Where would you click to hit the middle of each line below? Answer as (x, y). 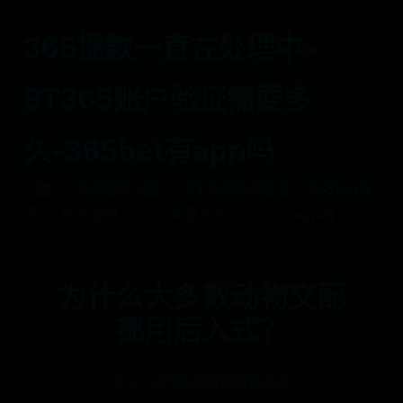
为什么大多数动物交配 (201, 296)
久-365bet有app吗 (148, 151)
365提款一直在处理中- (169, 48)
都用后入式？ (201, 331)
